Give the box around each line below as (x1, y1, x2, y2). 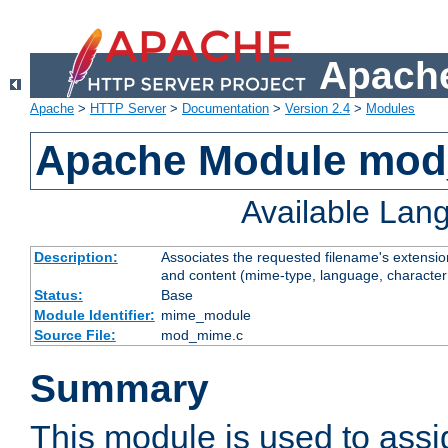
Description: (33, 249, 118, 266)
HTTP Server (90, 101, 166, 117)
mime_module (160, 307, 251, 324)
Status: (33, 287, 83, 304)
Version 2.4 (285, 101, 350, 117)
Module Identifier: (33, 307, 155, 324)
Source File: (33, 327, 116, 344)
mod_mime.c (160, 327, 243, 344)
